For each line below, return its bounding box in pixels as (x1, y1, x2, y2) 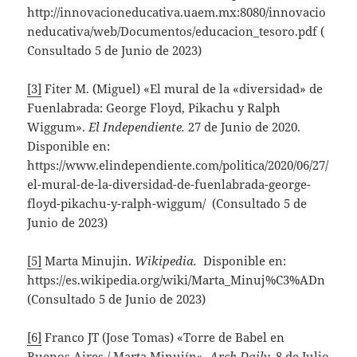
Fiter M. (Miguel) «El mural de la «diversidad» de (41, 80, 324, 96)
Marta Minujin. (41, 252, 135, 269)
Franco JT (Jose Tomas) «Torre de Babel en (41, 328, 285, 345)
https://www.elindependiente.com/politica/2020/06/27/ (27, 156, 329, 173)
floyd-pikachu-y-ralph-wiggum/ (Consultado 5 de (27, 194, 308, 211)
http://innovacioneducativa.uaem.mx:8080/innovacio (27, 3, 327, 20)
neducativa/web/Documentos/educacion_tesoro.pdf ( (27, 22, 325, 39)
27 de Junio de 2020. (188, 118, 301, 135)
